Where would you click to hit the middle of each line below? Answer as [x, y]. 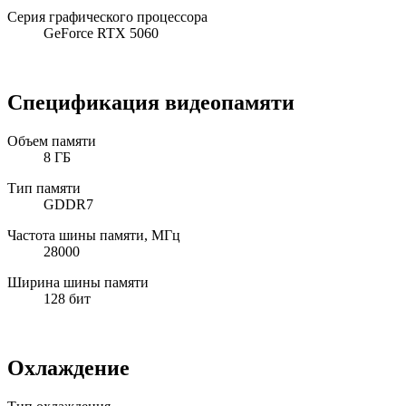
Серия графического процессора [107, 17]
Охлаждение [68, 367]
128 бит [67, 298]
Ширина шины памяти [78, 282]
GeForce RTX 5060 [101, 34]
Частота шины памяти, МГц [94, 235]
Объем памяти [52, 140]
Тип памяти [44, 188]
